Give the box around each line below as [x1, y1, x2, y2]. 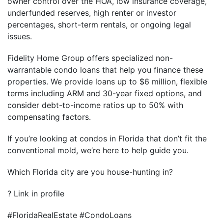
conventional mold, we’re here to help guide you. [7, 145, 189, 155]
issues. [7, 31, 32, 41]
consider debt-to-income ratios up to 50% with [7, 100, 183, 110]
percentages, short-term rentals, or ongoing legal [7, 20, 191, 29]
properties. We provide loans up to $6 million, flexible [7, 77, 207, 86]
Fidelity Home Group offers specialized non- [7, 53, 173, 63]
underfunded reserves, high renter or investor [7, 8, 176, 18]
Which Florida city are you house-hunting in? [7, 167, 173, 177]
